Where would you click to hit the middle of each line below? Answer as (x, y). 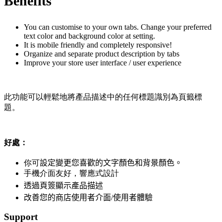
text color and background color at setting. (89, 36)
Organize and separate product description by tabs (102, 54)
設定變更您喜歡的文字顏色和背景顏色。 (111, 163)
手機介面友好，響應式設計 (71, 173)
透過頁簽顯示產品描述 (63, 185)
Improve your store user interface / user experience (103, 62)
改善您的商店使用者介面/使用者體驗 (88, 197)
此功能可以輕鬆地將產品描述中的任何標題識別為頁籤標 (103, 97)
